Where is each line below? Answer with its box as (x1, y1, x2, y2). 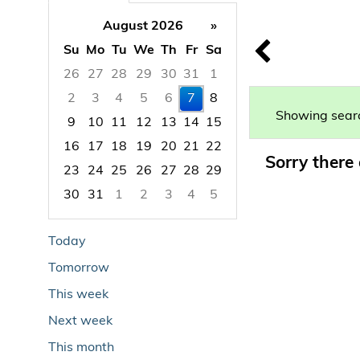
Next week (48, 314, 112, 328)
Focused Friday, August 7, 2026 (59, 208, 250, 222)
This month (48, 341, 114, 354)
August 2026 (102, 19, 183, 33)
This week (48, 288, 108, 301)
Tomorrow (48, 261, 109, 275)
